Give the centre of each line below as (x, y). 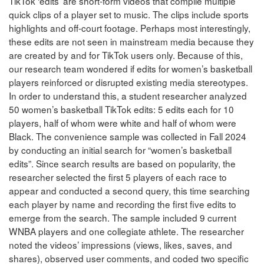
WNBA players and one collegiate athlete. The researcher (126, 231)
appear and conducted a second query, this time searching (129, 190)
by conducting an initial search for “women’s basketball (120, 149)
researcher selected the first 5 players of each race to (118, 176)
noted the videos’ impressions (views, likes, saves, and (121, 244)
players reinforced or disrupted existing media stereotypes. (128, 82)
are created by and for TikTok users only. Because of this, (126, 55)
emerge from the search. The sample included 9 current (123, 217)
